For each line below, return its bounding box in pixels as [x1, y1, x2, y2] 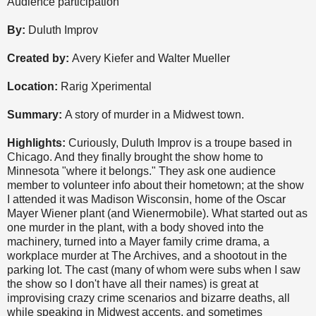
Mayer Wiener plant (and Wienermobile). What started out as [7, 207, 308, 219]
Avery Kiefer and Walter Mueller [69, 51, 230, 64]
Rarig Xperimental [61, 80, 152, 92]
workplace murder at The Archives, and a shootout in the [7, 249, 287, 262]
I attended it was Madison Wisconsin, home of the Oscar [7, 193, 286, 205]
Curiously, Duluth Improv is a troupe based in [66, 136, 292, 149]
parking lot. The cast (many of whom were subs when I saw [7, 263, 300, 276]
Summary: [7, 108, 62, 121]
